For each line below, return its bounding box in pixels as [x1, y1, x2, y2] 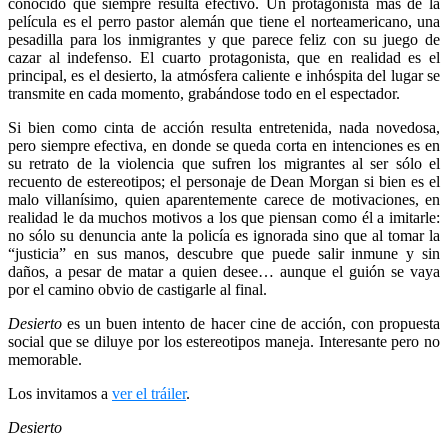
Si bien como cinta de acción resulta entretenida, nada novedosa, [8, 119, 440, 137]
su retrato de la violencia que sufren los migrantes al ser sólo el [8, 155, 440, 173]
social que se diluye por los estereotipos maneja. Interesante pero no [8, 333, 440, 351]
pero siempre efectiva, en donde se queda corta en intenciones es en [8, 137, 440, 155]
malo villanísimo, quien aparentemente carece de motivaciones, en [8, 191, 440, 209]
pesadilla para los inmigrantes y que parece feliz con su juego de [8, 31, 440, 49]
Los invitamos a [8, 385, 112, 403]
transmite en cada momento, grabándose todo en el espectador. [8, 85, 400, 103]
